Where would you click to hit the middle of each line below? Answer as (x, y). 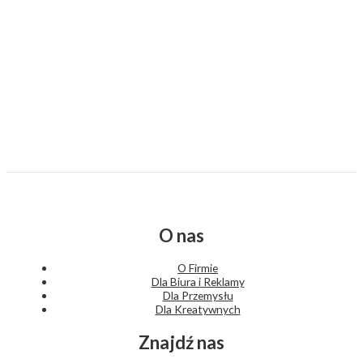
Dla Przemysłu (198, 296)
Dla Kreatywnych (198, 310)
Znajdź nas (181, 342)
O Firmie (198, 268)
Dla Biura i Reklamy (198, 282)
